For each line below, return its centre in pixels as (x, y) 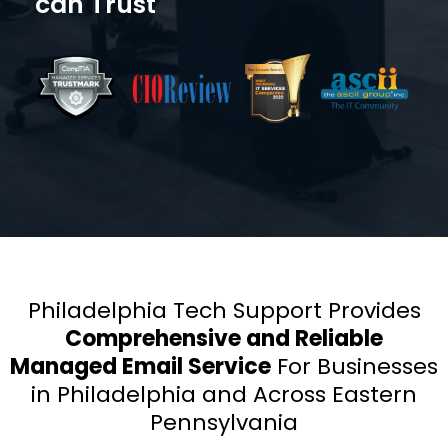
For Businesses (357, 367)
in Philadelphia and (139, 395)
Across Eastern (332, 395)
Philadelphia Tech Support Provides (224, 311)
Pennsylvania (224, 423)
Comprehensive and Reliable (224, 339)
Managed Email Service (140, 367)
